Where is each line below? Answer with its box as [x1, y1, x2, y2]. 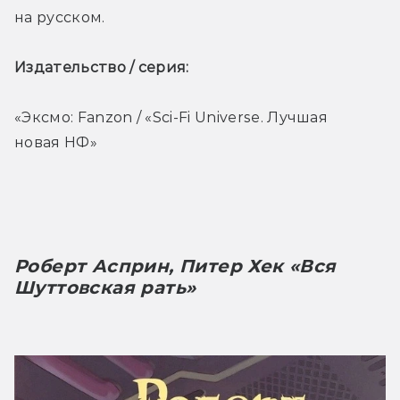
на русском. [14, 8, 105, 26]
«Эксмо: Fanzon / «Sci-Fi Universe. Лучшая [14, 108, 329, 126]
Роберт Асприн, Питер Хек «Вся [14, 254, 337, 277]
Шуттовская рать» [14, 276, 196, 298]
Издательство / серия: [14, 58, 194, 76]
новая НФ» [14, 133, 97, 151]
